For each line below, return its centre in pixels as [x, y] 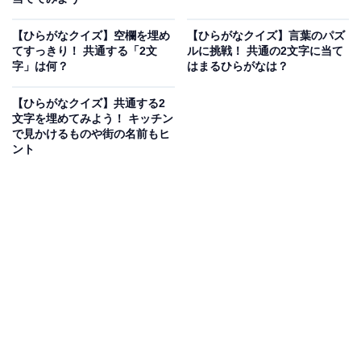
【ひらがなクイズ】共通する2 [89, 104]
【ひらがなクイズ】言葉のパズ [266, 36]
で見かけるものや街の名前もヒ [91, 134]
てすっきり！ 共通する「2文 [85, 51]
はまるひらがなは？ [237, 66]
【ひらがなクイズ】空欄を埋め [91, 36]
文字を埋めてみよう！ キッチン [93, 119]
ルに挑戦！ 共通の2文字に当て [265, 51]
